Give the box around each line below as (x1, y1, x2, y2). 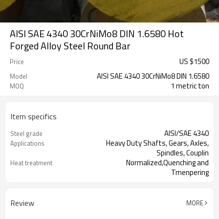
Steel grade (10, 129, 43, 138)
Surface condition (10, 177, 59, 187)
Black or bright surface (139, 176, 209, 188)
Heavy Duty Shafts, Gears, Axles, (106, 137, 209, 149)
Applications (10, 138, 44, 148)
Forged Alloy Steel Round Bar (10, 38, 131, 53)
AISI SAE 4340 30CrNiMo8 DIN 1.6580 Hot (10, 26, 184, 41)
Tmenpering (171, 167, 209, 178)
